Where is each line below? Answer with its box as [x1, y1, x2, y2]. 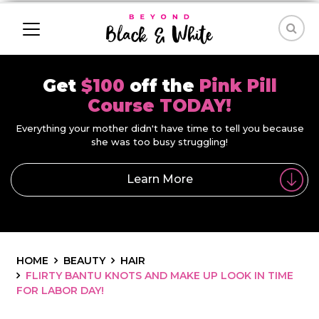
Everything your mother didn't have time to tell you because [15, 122, 304, 134]
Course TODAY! [88, 95, 231, 116]
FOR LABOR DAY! [16, 283, 104, 297]
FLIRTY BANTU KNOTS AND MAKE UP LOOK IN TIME [26, 268, 293, 282]
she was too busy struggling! [91, 136, 228, 147]
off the [129, 75, 199, 96]
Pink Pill [199, 75, 277, 96]
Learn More [126, 172, 193, 187]
